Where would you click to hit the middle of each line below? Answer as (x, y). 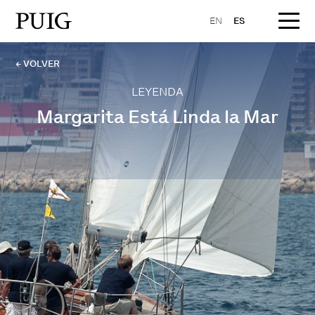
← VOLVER (38, 64)
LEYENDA (157, 92)
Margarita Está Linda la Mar (157, 117)
